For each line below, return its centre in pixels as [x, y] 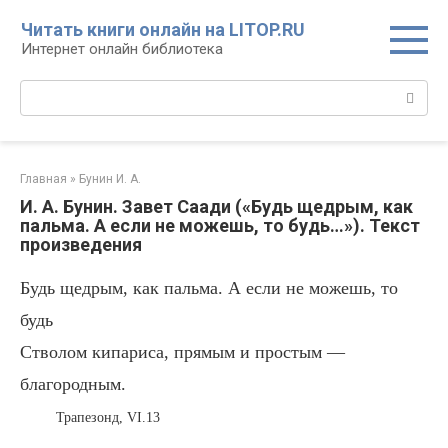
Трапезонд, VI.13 [108, 417]
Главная [43, 179]
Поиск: [43, 90]
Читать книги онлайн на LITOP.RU [163, 29]
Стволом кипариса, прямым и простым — [182, 352]
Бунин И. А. [110, 179]
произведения [81, 244]
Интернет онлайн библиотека [122, 49]
